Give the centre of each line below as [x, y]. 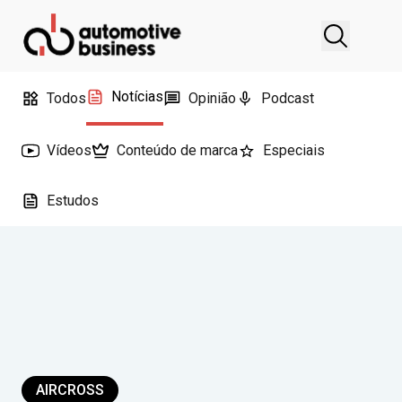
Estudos [73, 201]
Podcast [288, 98]
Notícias [137, 96]
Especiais [294, 150]
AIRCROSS [70, 390]
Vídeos [69, 150]
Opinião [212, 98]
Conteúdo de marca [177, 150]
